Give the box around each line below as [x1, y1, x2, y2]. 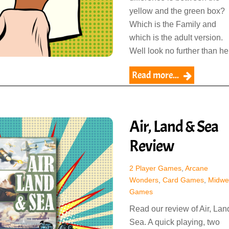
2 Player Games [129, 164, 181, 173]
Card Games [162, 176, 204, 185]
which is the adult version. [129, 33, 223, 42]
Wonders [129, 176, 158, 185]
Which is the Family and [129, 20, 216, 29]
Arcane [185, 164, 208, 173]
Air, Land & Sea [129, 116, 219, 138]
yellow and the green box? [129, 7, 225, 16]
